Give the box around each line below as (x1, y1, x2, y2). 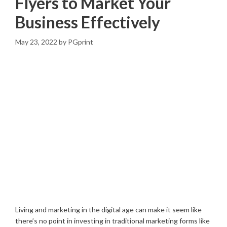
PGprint (68, 37, 93, 47)
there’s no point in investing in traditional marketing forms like (15, 216, 210, 225)
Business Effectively (15, 12, 160, 32)
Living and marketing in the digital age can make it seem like (15, 205, 202, 214)
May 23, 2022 (15, 37, 57, 47)
